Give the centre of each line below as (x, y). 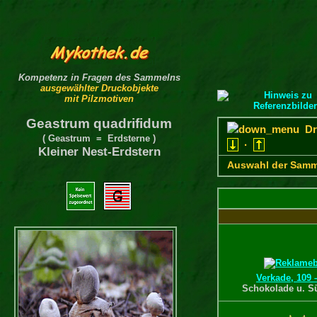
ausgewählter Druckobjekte (99, 88)
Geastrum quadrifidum (99, 123)
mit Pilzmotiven (99, 98)
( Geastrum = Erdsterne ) (99, 138)
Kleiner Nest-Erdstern (99, 151)
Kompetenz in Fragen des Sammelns (99, 77)
